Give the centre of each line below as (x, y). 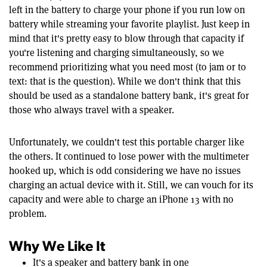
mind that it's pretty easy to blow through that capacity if (126, 38)
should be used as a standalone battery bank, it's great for (129, 95)
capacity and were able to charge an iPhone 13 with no (121, 199)
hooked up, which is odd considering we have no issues (125, 170)
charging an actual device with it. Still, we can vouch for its (131, 185)
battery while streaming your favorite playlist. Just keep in (129, 24)
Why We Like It (57, 247)
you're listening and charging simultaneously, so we (117, 52)
